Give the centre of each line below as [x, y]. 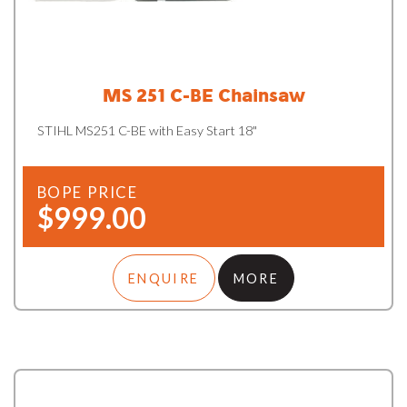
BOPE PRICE [87, 193]
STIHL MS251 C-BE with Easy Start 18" [147, 131]
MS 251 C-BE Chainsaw [203, 94]
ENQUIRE [164, 278]
